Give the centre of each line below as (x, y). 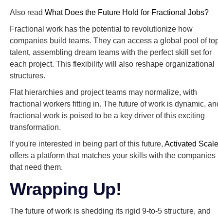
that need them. (36, 167)
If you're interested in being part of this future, (87, 144)
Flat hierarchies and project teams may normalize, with (103, 92)
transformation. (35, 127)
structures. (27, 75)
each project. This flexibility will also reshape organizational (112, 64)
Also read (27, 12)
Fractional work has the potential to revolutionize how (101, 29)
